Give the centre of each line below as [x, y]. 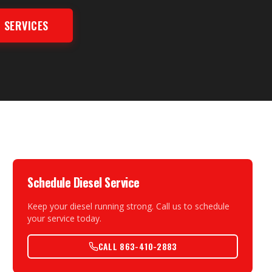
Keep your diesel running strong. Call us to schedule [129, 206]
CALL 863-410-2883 [138, 246]
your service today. [65, 218]
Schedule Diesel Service [83, 182]
